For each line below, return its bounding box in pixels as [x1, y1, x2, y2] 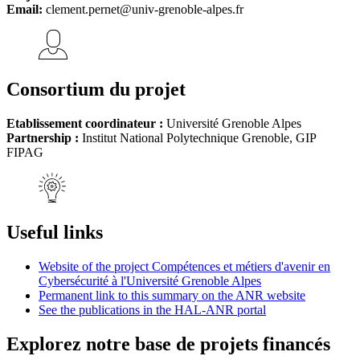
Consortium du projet [6, 79, 186, 100]
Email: [6, 2, 43, 17]
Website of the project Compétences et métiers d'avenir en [39, 260, 330, 274]
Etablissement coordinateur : [6, 117, 166, 131]
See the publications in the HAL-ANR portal [39, 303, 266, 317]
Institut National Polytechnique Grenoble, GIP [82, 131, 316, 145]
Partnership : [6, 131, 82, 145]
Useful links [6, 222, 103, 243]
